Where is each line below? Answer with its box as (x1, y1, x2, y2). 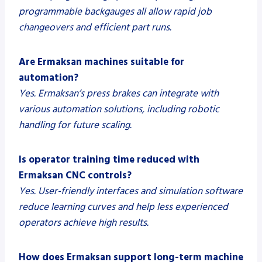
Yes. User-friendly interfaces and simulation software (19, 184, 243, 198)
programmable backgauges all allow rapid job (19, 4, 212, 19)
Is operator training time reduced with (19, 152, 199, 167)
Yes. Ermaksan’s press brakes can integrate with (19, 86, 219, 101)
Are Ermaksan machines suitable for (19, 54, 184, 69)
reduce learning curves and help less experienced (19, 199, 228, 214)
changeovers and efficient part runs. (19, 20, 171, 35)
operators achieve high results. (19, 215, 149, 230)
